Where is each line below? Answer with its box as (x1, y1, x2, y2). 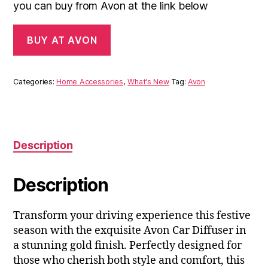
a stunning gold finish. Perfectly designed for (13, 238, 242, 252)
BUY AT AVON (27, 33, 98, 46)
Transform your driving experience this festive (13, 208, 251, 223)
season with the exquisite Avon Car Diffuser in (13, 223, 247, 237)
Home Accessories (56, 77, 123, 86)
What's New (127, 77, 169, 86)
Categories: (13, 77, 57, 86)
